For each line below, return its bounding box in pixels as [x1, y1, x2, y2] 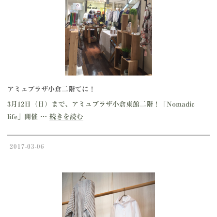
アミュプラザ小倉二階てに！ [7, 86, 95, 93]
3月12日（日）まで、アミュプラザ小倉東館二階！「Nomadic [7, 101, 195, 108]
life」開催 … [7, 113, 49, 120]
